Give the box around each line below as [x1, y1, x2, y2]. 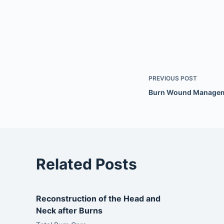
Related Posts [36, 154, 137, 173]
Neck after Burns [36, 205, 102, 215]
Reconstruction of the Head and [36, 193, 160, 203]
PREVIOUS [148, 74, 180, 82]
